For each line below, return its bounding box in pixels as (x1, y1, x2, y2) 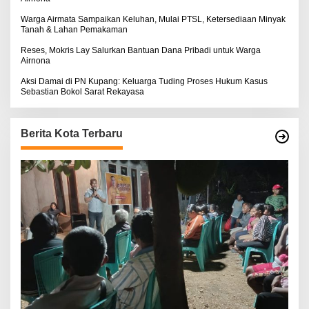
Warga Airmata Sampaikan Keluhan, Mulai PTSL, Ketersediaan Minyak (21, 14, 286, 25)
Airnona (21, 56, 50, 66)
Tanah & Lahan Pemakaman (21, 25, 128, 35)
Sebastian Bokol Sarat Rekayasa (21, 87, 144, 97)
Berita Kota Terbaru (21, 128, 123, 140)
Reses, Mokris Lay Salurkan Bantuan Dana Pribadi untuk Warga (21, 46, 261, 56)
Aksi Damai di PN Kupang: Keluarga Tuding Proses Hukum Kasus (21, 77, 268, 87)
